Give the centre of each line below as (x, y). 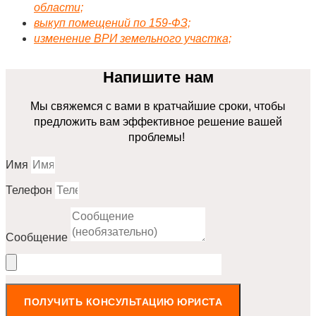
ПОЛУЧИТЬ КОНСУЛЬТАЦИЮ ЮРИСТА (123, 302)
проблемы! (158, 138)
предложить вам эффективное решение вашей (158, 122)
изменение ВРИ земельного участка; (133, 38)
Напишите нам (158, 78)
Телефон (30, 190)
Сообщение (38, 238)
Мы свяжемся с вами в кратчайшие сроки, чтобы (158, 107)
